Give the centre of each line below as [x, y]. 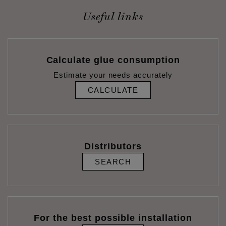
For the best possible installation [113, 218]
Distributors [113, 146]
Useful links [113, 16]
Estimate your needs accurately [113, 75]
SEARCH [113, 161]
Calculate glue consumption [113, 60]
